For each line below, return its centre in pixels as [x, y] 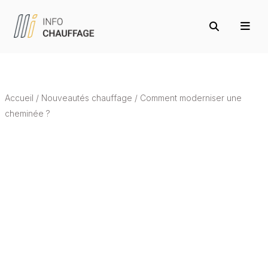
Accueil [19, 98]
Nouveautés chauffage [86, 98]
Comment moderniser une [191, 98]
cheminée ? [27, 113]
